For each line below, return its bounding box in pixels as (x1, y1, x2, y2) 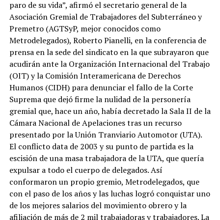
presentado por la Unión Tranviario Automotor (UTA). (9, 129, 202, 140)
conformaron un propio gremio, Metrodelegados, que (9, 176, 199, 187)
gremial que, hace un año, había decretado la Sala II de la (9, 105, 211, 116)
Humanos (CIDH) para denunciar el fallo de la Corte (9, 82, 193, 93)
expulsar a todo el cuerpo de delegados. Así (9, 164, 163, 175)
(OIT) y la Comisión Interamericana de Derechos (9, 70, 181, 81)
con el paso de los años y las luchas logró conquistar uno (9, 188, 210, 199)
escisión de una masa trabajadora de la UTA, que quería (9, 152, 204, 164)
